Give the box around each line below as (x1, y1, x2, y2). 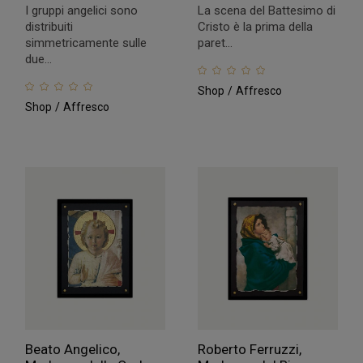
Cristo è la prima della (197, 19, 313, 34)
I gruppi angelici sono (25, 2, 139, 18)
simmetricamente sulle (25, 35, 147, 50)
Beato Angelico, (25, 340, 121, 357)
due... (25, 51, 53, 66)
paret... (197, 35, 233, 50)
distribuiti (25, 19, 74, 34)
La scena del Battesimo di (197, 2, 335, 18)
